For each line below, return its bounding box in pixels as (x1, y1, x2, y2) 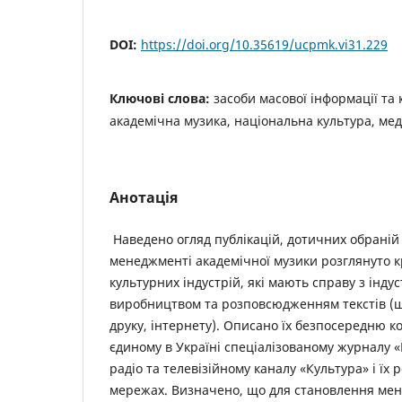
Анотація (109, 188, 178, 208)
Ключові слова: (109, 90, 214, 108)
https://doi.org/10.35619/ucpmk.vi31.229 (141, 36, 388, 54)
